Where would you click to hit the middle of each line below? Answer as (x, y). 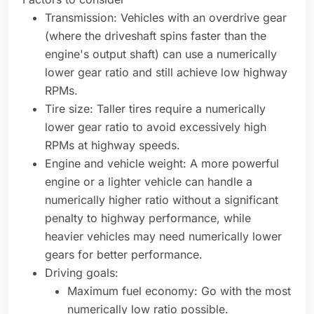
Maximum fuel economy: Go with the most (179, 291)
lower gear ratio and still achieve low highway (166, 73)
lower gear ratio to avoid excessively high (156, 127)
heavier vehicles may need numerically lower (163, 237)
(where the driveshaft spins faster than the (156, 36)
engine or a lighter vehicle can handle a (149, 182)
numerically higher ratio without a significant (162, 200)
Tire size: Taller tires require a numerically (155, 109)
